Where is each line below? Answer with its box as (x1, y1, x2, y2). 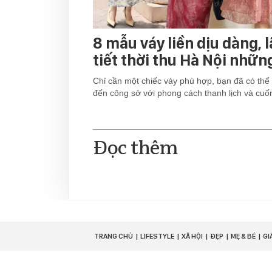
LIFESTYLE (140, 232, 174, 241)
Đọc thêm (93, 135, 178, 161)
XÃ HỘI (182, 232, 203, 241)
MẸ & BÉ (231, 232, 256, 241)
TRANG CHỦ (94, 232, 133, 241)
